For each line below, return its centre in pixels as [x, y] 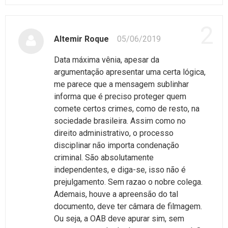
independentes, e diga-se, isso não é [120, 169]
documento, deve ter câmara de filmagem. [128, 206]
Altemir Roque [82, 39]
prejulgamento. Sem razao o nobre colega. [128, 182]
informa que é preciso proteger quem [120, 96]
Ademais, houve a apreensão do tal [116, 194]
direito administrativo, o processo [114, 133]
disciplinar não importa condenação [117, 145]
